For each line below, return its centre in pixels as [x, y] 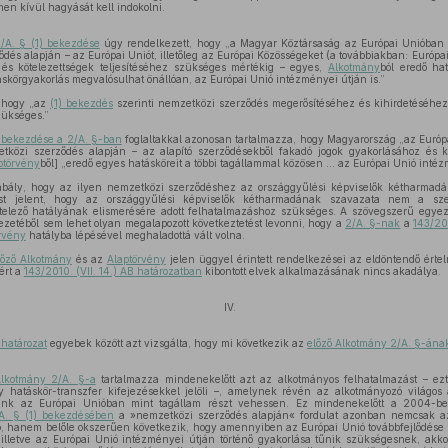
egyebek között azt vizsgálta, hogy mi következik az [177, 343]
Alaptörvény [136, 259]
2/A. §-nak [373, 223]
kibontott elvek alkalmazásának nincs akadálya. [321, 271]
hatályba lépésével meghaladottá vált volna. [135, 235]
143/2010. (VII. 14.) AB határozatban [112, 271]
